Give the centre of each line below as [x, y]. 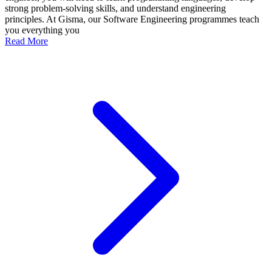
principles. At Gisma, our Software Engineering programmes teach [132, 19]
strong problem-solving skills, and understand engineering [115, 8]
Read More [26, 41]
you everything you [42, 30]
